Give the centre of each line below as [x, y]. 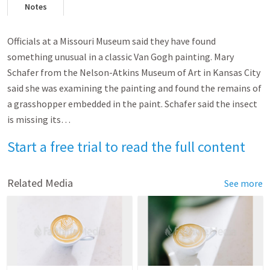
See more [243, 183]
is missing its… [39, 119]
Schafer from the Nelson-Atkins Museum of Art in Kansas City [134, 72]
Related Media [40, 183]
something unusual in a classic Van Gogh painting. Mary [121, 57]
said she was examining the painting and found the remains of [134, 88]
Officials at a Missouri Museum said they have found [111, 41]
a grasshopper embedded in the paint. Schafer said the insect [132, 104]
